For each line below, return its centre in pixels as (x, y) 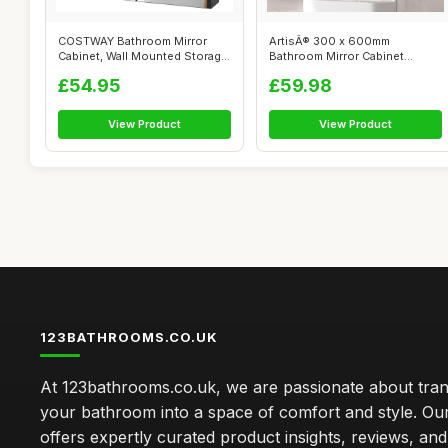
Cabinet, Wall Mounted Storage (143, 56)
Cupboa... (84, 71)
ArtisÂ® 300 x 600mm (329, 41)
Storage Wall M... (314, 71)
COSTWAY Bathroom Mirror (132, 41)
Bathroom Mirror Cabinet (336, 56)
